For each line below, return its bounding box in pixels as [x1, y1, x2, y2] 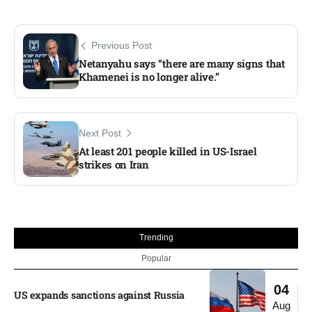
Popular [141, 253, 171, 263]
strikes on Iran [79, 157, 149, 172]
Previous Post [91, 40, 152, 52]
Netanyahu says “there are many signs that [79, 56, 285, 71]
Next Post [79, 128, 121, 139]
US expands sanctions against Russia [14, 288, 185, 302]
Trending [139, 232, 173, 242]
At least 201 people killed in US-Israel [79, 144, 257, 159]
